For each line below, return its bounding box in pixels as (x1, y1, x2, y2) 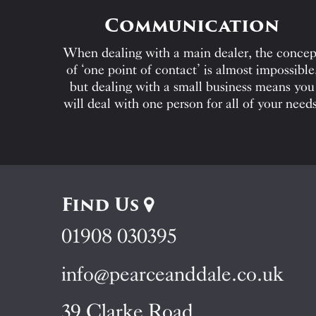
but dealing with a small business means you (69, 79, 315, 95)
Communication (104, 11, 279, 39)
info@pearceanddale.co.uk (61, 261, 284, 286)
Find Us (61, 190, 144, 219)
